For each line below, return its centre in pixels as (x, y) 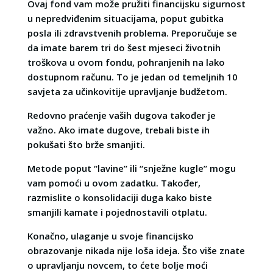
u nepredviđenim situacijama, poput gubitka (125, 18)
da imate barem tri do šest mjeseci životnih (124, 47)
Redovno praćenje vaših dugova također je (121, 115)
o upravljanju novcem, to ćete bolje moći (117, 265)
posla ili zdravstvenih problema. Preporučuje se (132, 33)
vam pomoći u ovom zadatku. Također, (114, 183)
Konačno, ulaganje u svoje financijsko (110, 236)
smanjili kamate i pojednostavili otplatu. (117, 212)
